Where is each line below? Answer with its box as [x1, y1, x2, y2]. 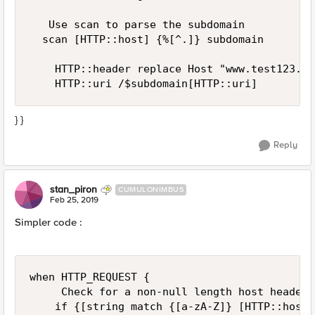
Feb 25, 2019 [50, 195, 98, 205]
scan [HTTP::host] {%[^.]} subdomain [30, 33, 264, 46]
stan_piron [50, 184, 97, 195]
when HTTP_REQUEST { [30, 271, 156, 283]
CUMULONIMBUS [118, 185, 184, 194]
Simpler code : [15, 216, 82, 229]
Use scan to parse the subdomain [30, 18, 245, 31]
